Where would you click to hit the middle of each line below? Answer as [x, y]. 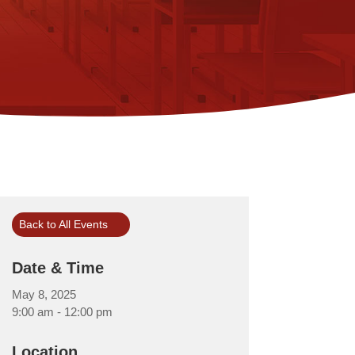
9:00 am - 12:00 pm [62, 312]
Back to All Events [64, 225]
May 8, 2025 [44, 295]
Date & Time [57, 268]
